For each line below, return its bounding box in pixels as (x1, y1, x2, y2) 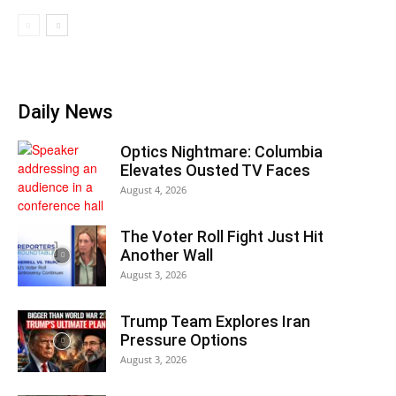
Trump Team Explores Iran (120, 312, 310, 331)
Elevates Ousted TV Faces (120, 161, 310, 179)
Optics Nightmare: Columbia (120, 142, 323, 161)
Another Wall (120, 246, 213, 264)
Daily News (18, 101, 113, 123)
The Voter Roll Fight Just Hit (120, 227, 324, 246)
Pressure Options (120, 331, 247, 349)
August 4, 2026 (120, 183, 187, 196)
